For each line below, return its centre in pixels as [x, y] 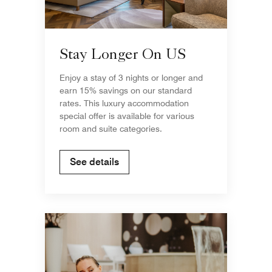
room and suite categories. [111, 128]
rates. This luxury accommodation [124, 103]
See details [94, 161]
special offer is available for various [127, 116]
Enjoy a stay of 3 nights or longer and [131, 77]
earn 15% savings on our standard [126, 90]
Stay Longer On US [123, 56]
